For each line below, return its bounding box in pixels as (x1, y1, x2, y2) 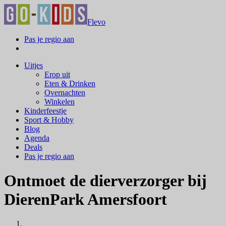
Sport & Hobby (24, 115, 74, 124)
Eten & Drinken (44, 79, 95, 88)
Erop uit (44, 70, 70, 79)
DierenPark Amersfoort (4, 190, 167, 208)
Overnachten (44, 88, 85, 97)
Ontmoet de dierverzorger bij (4, 171, 207, 190)
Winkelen (44, 97, 75, 106)
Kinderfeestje (24, 106, 67, 115)
